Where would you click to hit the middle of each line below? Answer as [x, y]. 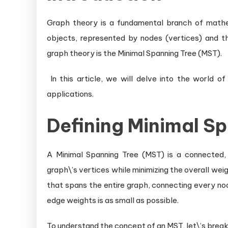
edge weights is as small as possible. [113, 201]
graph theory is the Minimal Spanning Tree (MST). [134, 53]
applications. [70, 94]
